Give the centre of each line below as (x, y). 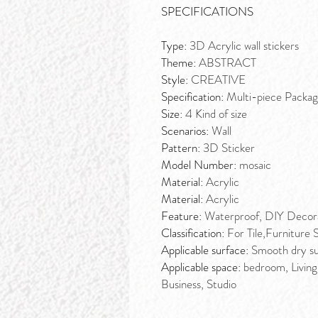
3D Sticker (229, 148)
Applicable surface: (206, 250)
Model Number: (200, 165)
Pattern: (182, 148)
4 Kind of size (216, 114)
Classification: (194, 233)
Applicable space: (202, 267)
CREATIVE (218, 80)
